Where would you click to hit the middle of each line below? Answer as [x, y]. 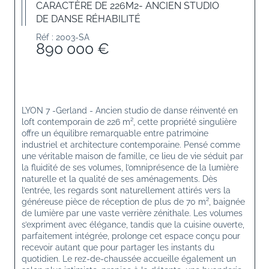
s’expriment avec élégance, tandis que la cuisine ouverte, [134, 224]
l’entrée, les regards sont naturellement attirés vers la [127, 190]
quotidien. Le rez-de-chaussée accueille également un [130, 258]
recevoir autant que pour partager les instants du [119, 247]
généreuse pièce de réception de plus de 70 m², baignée [134, 201]
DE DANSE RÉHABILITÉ [88, 19]
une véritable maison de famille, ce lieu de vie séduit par [134, 156]
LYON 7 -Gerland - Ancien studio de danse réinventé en [131, 110]
